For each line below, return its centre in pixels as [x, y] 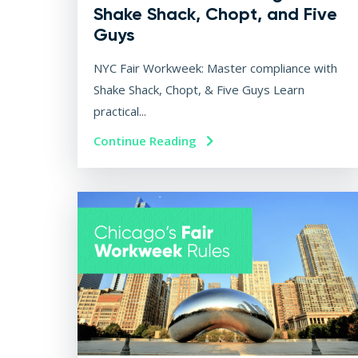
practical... [120, 111]
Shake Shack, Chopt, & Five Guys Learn [199, 90]
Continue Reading [147, 141]
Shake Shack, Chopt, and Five [215, 14]
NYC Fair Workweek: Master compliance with [215, 68]
